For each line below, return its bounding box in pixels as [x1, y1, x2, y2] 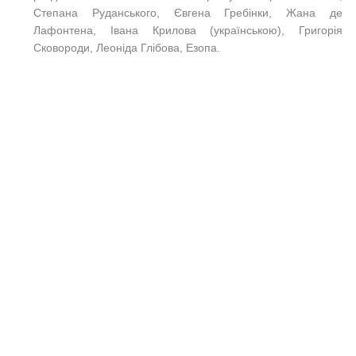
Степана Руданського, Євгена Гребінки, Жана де [33, 6, 342, 20]
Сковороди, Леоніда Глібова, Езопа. [33, 41, 220, 55]
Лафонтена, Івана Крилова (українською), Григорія [33, 24, 342, 37]
